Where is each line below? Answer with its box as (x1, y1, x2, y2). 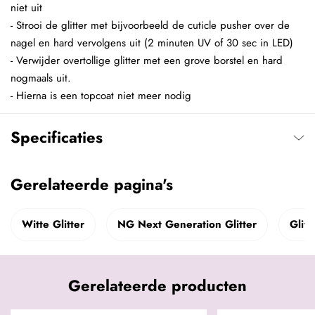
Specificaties (11, 126, 103, 149)
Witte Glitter (22, 217, 84, 233)
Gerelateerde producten (68, 274, 247, 297)
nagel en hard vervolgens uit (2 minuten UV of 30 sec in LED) (11, 35, 293, 51)
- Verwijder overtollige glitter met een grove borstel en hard (11, 53, 283, 69)
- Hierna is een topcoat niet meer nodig (11, 88, 191, 104)
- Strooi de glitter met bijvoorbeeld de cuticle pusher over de (11, 18, 290, 34)
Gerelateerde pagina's (11, 173, 173, 196)
